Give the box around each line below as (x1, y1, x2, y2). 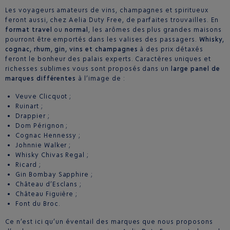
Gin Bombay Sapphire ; (15, 170, 93, 179)
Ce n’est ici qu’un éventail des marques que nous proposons (5, 218, 213, 226)
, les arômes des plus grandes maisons (88, 26, 222, 34)
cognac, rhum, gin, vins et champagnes (5, 45, 140, 53)
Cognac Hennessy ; (15, 131, 81, 140)
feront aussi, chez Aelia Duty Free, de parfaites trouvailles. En (5, 16, 219, 24)
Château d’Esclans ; (15, 180, 82, 188)
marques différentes (5, 74, 76, 83)
